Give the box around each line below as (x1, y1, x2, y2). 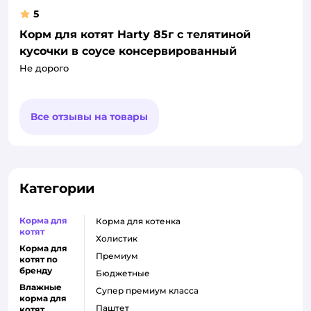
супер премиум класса (102, 285, 199, 296)
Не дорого (19, 62, 69, 74)
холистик (101, 233, 137, 244)
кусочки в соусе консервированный (19, 44, 237, 58)
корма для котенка (102, 215, 180, 226)
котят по (19, 253, 58, 264)
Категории (19, 180, 94, 196)
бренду (19, 264, 52, 276)
